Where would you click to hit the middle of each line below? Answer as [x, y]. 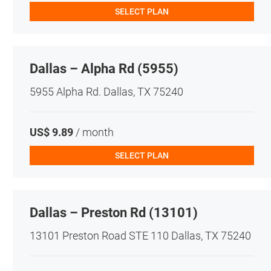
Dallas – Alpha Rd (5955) [104, 68]
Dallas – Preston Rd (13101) [113, 212]
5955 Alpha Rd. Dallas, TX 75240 [106, 91]
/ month [93, 132]
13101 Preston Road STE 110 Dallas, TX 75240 [140, 235]
